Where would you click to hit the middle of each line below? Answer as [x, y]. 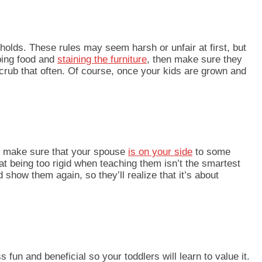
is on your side [160, 152]
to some [211, 152]
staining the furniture [102, 60]
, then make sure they [194, 60]
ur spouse [105, 152]
